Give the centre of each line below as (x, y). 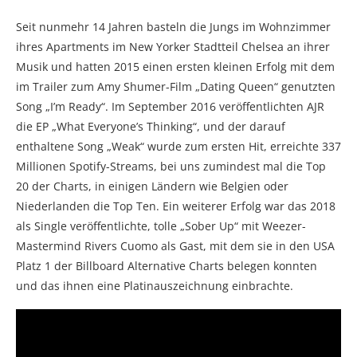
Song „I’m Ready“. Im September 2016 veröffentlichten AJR (170, 106)
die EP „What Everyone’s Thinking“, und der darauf (151, 126)
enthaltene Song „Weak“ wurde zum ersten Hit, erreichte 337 (178, 146)
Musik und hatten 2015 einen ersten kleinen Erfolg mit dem (175, 66)
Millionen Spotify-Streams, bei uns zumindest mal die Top (171, 166)
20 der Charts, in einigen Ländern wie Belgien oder (152, 186)
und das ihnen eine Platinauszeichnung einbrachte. (155, 285)
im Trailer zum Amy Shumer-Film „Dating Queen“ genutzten (176, 86)
